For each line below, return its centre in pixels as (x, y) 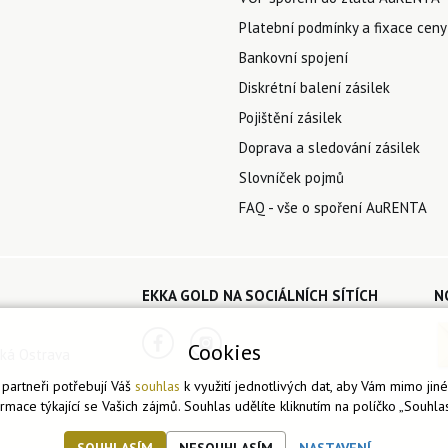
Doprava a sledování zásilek (329, 147)
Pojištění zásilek (290, 117)
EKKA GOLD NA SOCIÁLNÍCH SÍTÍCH (259, 295)
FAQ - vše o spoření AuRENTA (333, 207)
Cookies (224, 352)
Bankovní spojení (293, 57)
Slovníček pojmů (291, 177)
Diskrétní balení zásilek (314, 87)
